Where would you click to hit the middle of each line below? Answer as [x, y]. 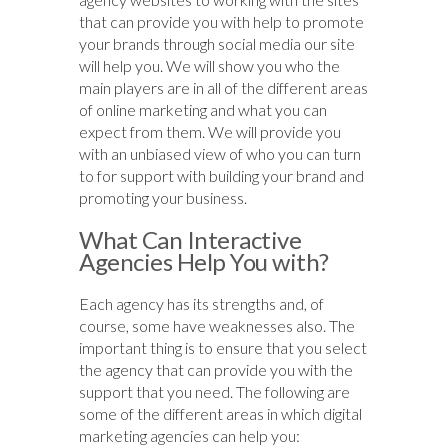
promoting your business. [163, 198]
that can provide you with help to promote [221, 22]
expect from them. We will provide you [210, 132]
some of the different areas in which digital [220, 414]
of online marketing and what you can [203, 110]
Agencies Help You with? [204, 262]
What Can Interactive [190, 240]
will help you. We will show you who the [209, 66]
